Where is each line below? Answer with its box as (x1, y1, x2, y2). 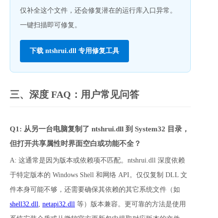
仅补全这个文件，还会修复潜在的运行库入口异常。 (20, 6, 177, 14)
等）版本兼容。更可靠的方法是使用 (75, 200, 186, 208)
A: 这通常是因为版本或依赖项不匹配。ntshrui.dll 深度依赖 (10, 156, 185, 164)
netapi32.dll (42, 200, 75, 208)
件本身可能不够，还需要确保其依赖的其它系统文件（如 (10, 185, 182, 193)
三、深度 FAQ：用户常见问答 (10, 89, 139, 100)
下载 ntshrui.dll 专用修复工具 (30, 47, 119, 54)
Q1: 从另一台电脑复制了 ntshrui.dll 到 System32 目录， (10, 125, 189, 133)
